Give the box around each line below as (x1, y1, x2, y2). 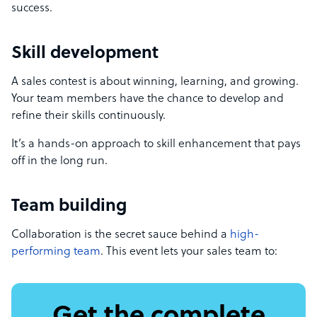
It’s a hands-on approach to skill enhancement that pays (11, 138, 301, 151)
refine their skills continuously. (11, 110, 168, 123)
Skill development (11, 45, 158, 64)
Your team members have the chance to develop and (11, 93, 284, 106)
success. (11, 2, 52, 16)
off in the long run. (11, 155, 108, 168)
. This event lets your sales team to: (100, 246, 280, 259)
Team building (11, 197, 127, 217)
